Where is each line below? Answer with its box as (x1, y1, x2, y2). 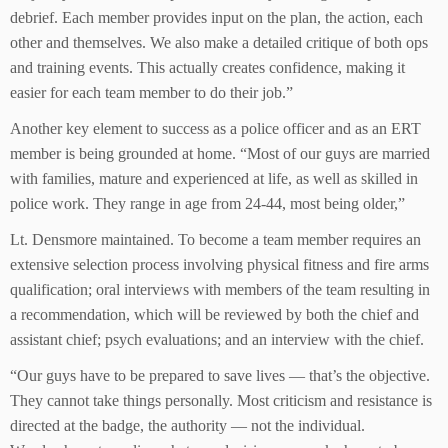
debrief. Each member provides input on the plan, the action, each (10, 9, 423, 26)
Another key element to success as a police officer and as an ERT (10, 120, 421, 137)
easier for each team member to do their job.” (10, 84, 293, 101)
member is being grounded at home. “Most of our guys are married (10, 145, 430, 162)
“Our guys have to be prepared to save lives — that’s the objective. (10, 367, 430, 384)
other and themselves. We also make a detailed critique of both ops (10, 34, 428, 51)
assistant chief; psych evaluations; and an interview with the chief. (10, 331, 424, 348)
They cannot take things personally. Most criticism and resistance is (10, 392, 432, 409)
